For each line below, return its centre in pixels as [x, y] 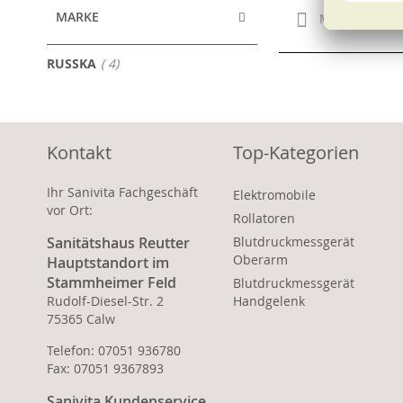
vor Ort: [70, 210]
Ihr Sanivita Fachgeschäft [122, 192]
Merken [345, 18]
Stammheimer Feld [112, 282]
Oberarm [260, 260]
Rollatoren [264, 218]
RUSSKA [72, 63]
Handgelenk [269, 301]
